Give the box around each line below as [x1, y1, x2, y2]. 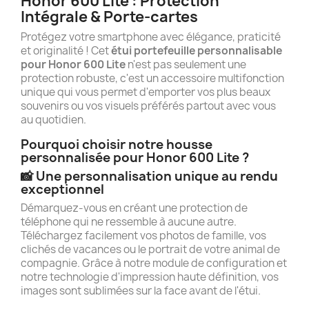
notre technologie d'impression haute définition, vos [21, 270, 279, 284]
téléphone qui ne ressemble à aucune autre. [21, 215, 237, 229]
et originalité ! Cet [21, 43, 111, 58]
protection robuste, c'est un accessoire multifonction [21, 71, 284, 86]
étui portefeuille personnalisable [111, 43, 282, 58]
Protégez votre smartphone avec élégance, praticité [21, 30, 281, 44]
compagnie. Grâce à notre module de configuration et [21, 256, 287, 270]
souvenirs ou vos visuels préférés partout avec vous [21, 99, 276, 113]
